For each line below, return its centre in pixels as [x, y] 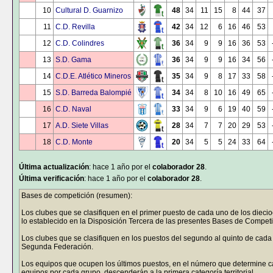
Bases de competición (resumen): [77, 196]
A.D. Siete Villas [82, 126]
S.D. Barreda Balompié [94, 93]
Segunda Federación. [57, 247]
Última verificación [51, 179]
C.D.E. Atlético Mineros [93, 76]
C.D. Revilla [75, 27]
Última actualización [54, 167]
